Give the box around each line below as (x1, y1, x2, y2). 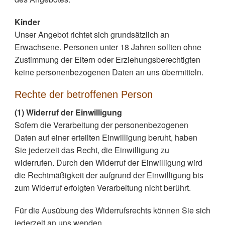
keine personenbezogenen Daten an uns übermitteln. (14, 66, 203, 78)
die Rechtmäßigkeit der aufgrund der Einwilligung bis (14, 169, 203, 181)
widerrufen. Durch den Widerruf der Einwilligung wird (14, 157, 202, 168)
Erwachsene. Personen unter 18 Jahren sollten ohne (14, 41, 201, 53)
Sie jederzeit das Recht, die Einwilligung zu (14, 144, 169, 156)
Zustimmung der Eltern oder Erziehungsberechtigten (14, 54, 200, 65)
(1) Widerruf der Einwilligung (14, 106, 122, 118)
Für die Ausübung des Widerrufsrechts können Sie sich (14, 204, 210, 216)
